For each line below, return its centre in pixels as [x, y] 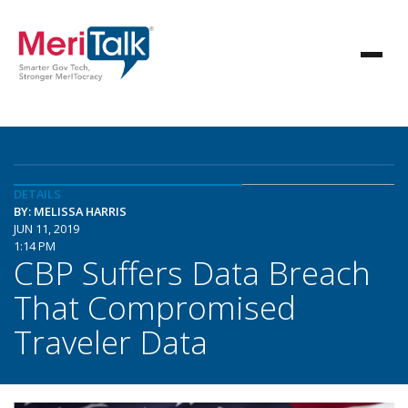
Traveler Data [111, 342]
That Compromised [155, 307]
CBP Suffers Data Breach [192, 272]
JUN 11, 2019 [46, 229]
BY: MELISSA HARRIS [70, 211]
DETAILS [37, 194]
